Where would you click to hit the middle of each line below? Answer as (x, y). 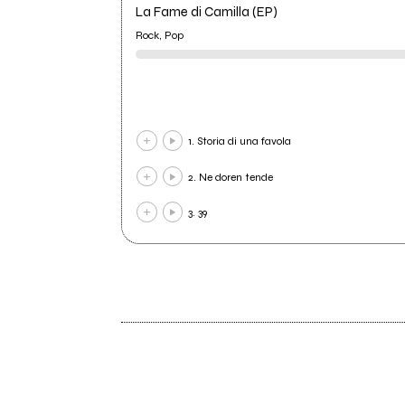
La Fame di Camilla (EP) (207, 12)
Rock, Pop (160, 35)
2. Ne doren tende (231, 177)
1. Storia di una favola (240, 141)
